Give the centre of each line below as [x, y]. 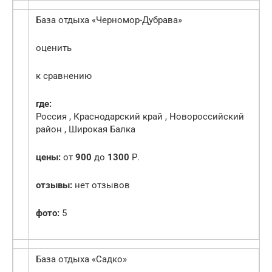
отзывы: [54, 185]
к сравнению [64, 76]
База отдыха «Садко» [81, 260]
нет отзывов [101, 185]
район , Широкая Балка [86, 130]
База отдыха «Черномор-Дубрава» [109, 20]
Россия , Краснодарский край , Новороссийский [140, 117]
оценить [54, 48]
